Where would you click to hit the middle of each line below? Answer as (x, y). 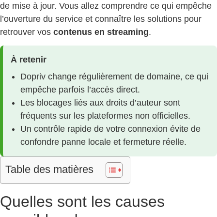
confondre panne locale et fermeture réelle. (103, 142)
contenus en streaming (101, 32)
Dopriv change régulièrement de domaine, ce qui (114, 77)
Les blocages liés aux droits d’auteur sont (100, 103)
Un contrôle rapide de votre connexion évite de (110, 129)
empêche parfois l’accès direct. (80, 90)
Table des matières (49, 170)
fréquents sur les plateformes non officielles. (105, 116)
